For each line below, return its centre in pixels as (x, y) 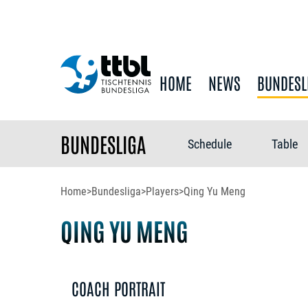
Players (162, 191)
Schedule (210, 144)
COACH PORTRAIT (118, 288)
